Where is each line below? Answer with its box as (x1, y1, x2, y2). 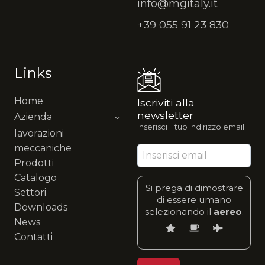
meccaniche (14, 142, 72, 154)
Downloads (14, 201, 67, 213)
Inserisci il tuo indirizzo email (137, 122, 244, 131)
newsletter (137, 108, 193, 121)
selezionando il (144, 205, 211, 217)
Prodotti (14, 157, 54, 169)
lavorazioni (14, 127, 64, 139)
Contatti (14, 231, 53, 243)
